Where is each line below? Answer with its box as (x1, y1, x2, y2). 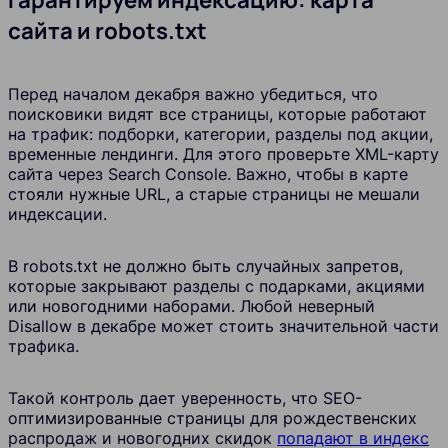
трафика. (8, 335, 79, 356)
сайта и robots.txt (8, 14, 207, 46)
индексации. (8, 203, 107, 224)
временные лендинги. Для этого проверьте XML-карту (8, 143, 439, 164)
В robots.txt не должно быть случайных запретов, (8, 255, 403, 276)
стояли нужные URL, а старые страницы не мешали (8, 183, 420, 204)
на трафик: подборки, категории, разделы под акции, (8, 123, 433, 144)
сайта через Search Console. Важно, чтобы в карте (8, 163, 408, 184)
